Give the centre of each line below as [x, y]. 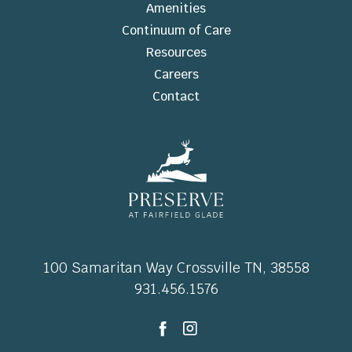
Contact [176, 97]
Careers [176, 75]
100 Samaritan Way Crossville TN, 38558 [176, 268]
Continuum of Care [176, 31]
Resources [176, 53]
